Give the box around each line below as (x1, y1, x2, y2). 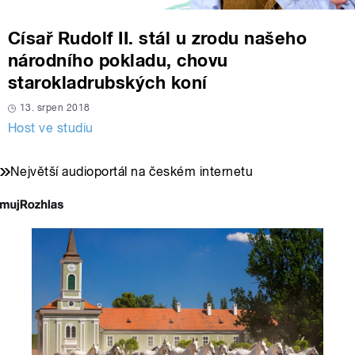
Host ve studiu (8, 120, 94, 136)
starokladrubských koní (8, 72, 208, 94)
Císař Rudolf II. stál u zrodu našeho (8, 28, 307, 49)
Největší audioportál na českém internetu (10, 164, 254, 180)
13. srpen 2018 (20, 102, 90, 114)
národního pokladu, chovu (8, 50, 228, 71)
